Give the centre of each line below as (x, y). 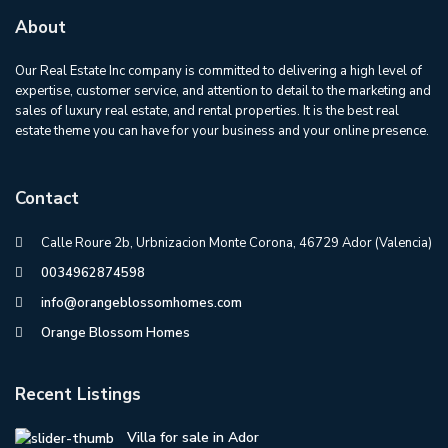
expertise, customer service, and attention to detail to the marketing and (223, 91)
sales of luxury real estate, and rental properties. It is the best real (207, 111)
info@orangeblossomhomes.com (141, 303)
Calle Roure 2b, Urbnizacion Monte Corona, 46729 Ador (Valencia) (236, 243)
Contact (47, 198)
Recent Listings (78, 394)
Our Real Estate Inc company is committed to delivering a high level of (218, 71)
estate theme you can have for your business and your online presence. (222, 131)
